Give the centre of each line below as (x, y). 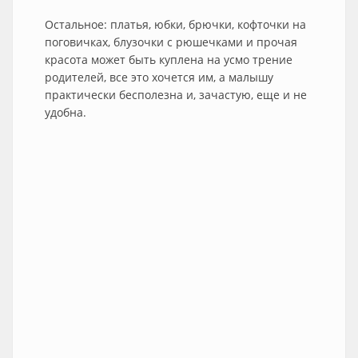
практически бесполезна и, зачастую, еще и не (176, 95)
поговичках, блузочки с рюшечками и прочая (171, 42)
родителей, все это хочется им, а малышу (159, 77)
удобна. (67, 112)
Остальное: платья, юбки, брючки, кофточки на (175, 24)
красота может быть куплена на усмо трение (169, 60)
